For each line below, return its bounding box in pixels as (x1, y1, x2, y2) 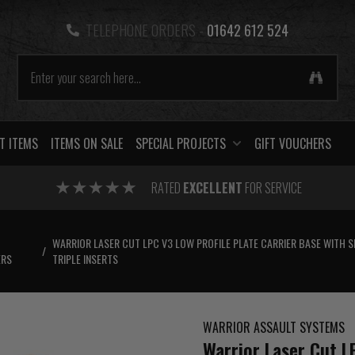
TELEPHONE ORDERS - (85, 20, 204, 40)
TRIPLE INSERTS (52, 250, 119, 267)
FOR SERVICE (242, 178, 302, 197)
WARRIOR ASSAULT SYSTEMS (202, 318, 345, 337)
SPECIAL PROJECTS (136, 134, 226, 153)
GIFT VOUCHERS (254, 134, 331, 153)
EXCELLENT (182, 178, 242, 197)
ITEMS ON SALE (51, 134, 123, 153)
